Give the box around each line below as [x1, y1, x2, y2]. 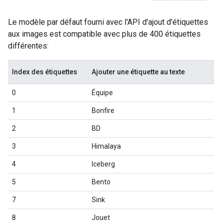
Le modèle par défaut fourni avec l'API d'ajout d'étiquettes [8, 17, 208, 27]
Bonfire [92, 107, 114, 114]
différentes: [8, 41, 49, 51]
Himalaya [92, 142, 121, 150]
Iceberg [92, 160, 115, 168]
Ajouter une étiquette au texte [92, 68, 185, 76]
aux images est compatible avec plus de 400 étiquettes [8, 29, 201, 39]
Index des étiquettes [12, 68, 77, 76]
